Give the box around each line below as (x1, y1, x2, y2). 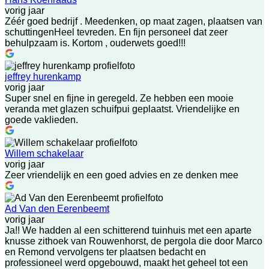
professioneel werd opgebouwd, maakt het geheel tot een (5, 257, 248, 268)
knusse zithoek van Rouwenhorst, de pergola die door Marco (5, 235, 262, 246)
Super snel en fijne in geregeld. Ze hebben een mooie (5, 92, 234, 103)
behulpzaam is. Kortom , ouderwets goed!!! (5, 37, 186, 48)
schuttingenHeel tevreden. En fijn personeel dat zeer (5, 26, 228, 37)
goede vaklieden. (5, 114, 78, 125)
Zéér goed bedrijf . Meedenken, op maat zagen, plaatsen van (5, 16, 262, 26)
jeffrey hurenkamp (5, 71, 81, 82)
